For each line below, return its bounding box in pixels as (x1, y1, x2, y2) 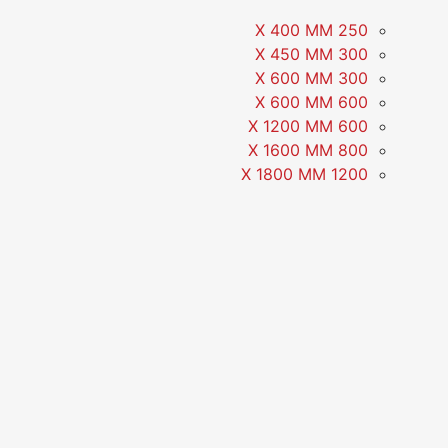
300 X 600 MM (338, 67, 368, 88)
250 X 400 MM (338, 19, 368, 40)
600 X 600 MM (338, 91, 368, 112)
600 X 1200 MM (338, 115, 368, 136)
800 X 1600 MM (338, 139, 368, 160)
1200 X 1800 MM (331, 163, 368, 184)
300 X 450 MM (338, 43, 368, 64)
